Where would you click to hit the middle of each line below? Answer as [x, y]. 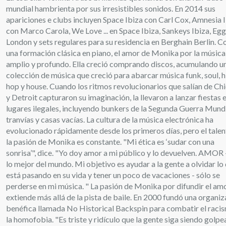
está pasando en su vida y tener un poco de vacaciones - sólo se [113, 175]
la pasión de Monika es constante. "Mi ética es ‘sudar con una [110, 142]
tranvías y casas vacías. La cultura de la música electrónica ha [110, 119]
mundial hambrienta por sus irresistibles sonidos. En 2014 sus [111, 8]
